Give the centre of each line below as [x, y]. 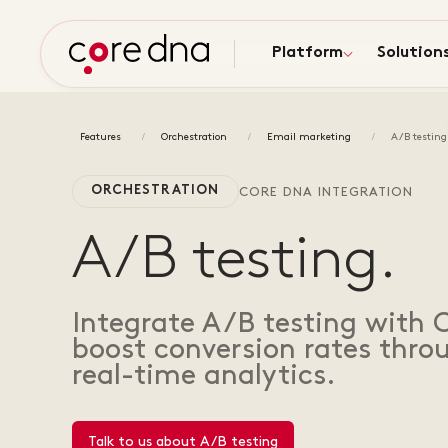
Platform [307, 53]
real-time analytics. [204, 376]
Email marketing [309, 137]
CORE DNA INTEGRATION [326, 191]
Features [100, 137]
